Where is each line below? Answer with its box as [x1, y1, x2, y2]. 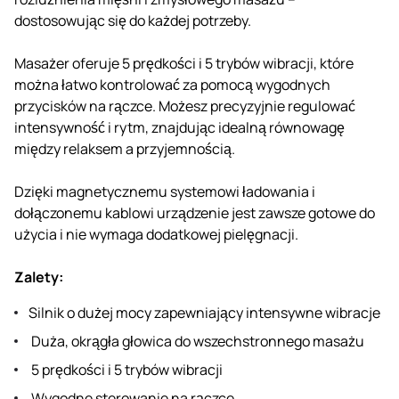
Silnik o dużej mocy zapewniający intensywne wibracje [28, 302, 380, 322]
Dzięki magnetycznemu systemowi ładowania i [14, 181, 315, 201]
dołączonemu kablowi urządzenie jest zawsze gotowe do [14, 202, 375, 223]
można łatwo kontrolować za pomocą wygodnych [14, 74, 330, 94]
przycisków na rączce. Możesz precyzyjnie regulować [14, 95, 355, 116]
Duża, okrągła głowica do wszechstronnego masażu [28, 330, 364, 351]
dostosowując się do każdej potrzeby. [14, 10, 251, 30]
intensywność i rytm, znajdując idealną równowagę [14, 117, 345, 137]
